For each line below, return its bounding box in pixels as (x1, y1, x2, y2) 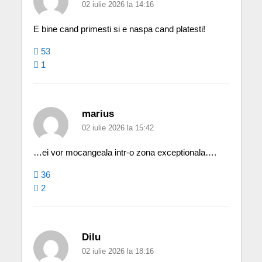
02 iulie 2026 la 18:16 (81, 247, 154, 256)
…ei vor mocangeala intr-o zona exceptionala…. (33, 147, 216, 158)
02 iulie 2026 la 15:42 (81, 123, 154, 133)
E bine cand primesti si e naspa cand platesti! (33, 24, 205, 35)
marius (81, 108, 114, 120)
